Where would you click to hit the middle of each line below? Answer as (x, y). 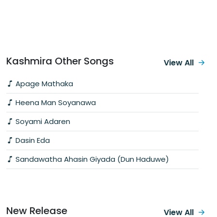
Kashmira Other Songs (60, 61)
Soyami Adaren (42, 121)
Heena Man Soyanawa (55, 102)
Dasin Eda (32, 140)
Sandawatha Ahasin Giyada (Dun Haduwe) (91, 159)
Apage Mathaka (43, 83)
